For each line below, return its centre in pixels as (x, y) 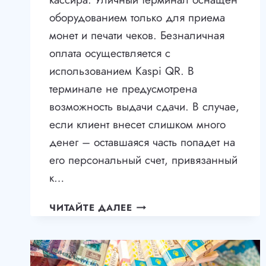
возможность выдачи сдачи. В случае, (144, 107)
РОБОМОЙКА (164, 205)
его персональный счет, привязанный (143, 160)
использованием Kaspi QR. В (122, 71)
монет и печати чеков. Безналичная (137, 36)
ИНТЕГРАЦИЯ (165, 234)
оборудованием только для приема (137, 18)
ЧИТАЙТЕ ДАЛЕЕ (91, 208)
